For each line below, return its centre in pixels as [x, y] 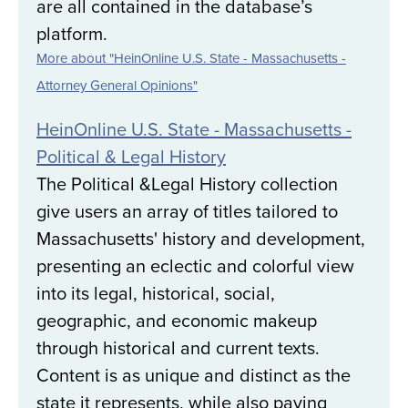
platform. [72, 34]
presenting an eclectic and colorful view [195, 266]
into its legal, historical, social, [156, 293]
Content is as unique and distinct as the [194, 375]
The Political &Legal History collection [187, 184]
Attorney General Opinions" [117, 86]
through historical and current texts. [178, 348]
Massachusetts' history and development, [201, 239]
